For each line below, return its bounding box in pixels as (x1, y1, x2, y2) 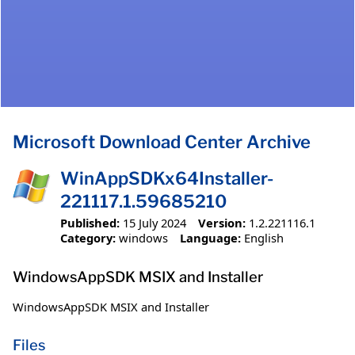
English (243, 229, 284, 246)
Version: (197, 214, 246, 231)
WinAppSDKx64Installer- (60, 168, 273, 189)
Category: (60, 229, 116, 246)
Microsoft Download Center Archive (13, 132, 311, 153)
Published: (60, 214, 120, 231)
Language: (179, 229, 241, 246)
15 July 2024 (123, 214, 186, 231)
